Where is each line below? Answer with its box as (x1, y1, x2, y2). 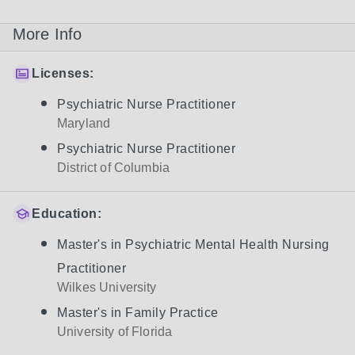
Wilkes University (57, 281, 157, 294)
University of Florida (57, 325, 173, 338)
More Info (13, 25, 82, 43)
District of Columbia (57, 161, 170, 174)
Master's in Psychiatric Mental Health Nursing (57, 238, 330, 251)
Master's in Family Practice (57, 306, 219, 319)
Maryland (57, 116, 111, 130)
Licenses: (32, 67, 94, 80)
